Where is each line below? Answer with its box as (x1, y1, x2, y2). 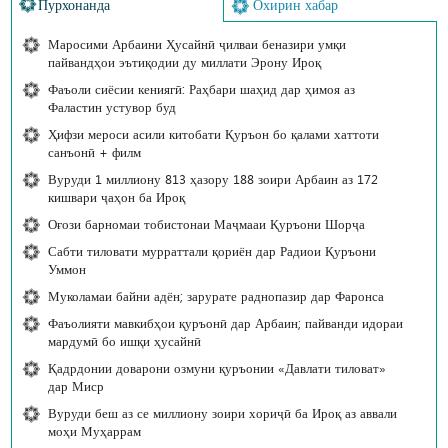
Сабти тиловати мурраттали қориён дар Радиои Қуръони (48, 242, 376, 260)
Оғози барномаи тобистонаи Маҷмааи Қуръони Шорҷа (48, 215, 365, 233)
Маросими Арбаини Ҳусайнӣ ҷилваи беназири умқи (48, 35, 346, 53)
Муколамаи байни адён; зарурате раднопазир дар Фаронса (48, 287, 384, 305)
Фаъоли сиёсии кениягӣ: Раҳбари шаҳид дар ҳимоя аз (48, 80, 355, 98)
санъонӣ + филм (48, 143, 141, 161)
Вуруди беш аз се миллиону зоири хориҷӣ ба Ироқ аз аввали (48, 404, 397, 422)
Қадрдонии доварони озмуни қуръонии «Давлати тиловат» (48, 359, 386, 377)
